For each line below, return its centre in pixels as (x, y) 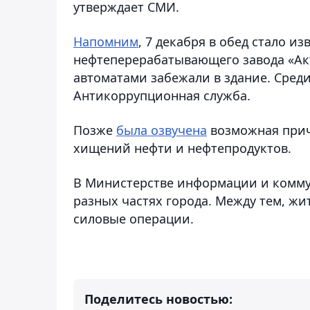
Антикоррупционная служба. (162, 95)
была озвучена (162, 130)
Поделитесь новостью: (158, 299)
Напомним (106, 41)
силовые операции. (134, 218)
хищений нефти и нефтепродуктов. (182, 148)
